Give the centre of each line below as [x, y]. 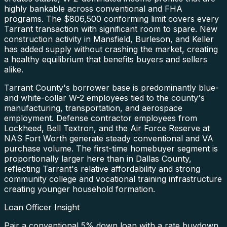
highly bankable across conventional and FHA [93, 8]
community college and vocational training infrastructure [113, 179]
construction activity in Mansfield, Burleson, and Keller [109, 39]
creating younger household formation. [80, 189]
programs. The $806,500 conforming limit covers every [111, 18]
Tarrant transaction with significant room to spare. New [111, 29]
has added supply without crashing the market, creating [111, 49]
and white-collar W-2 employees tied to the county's [104, 98]
